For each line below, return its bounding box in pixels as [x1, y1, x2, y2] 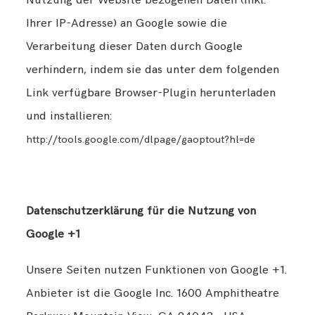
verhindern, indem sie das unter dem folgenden [26, 63, 280, 77]
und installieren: [26, 109, 112, 124]
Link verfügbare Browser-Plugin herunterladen [26, 86, 276, 101]
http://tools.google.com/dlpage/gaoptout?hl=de [26, 134, 256, 146]
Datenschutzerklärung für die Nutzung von [26, 204, 257, 219]
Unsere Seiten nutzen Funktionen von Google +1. [26, 262, 288, 277]
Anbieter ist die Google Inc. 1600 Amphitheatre [26, 285, 280, 300]
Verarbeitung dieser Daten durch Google [26, 39, 243, 54]
